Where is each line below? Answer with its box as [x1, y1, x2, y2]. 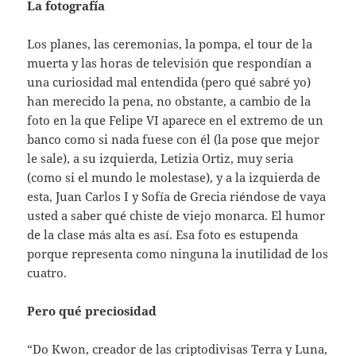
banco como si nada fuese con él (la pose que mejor [27, 131, 320, 148]
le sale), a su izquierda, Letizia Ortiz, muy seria [27, 150, 294, 167]
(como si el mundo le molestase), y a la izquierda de [27, 169, 321, 186]
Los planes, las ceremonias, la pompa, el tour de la [27, 36, 313, 52]
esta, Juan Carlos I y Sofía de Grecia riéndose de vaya [27, 188, 327, 205]
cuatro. [27, 265, 68, 281]
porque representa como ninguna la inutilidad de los [27, 246, 329, 262]
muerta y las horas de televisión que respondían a [27, 55, 312, 72]
